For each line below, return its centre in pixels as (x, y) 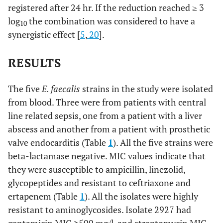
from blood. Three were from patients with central (107, 102)
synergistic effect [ (44, 34)
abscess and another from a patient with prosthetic (109, 129)
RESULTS (35, 63)
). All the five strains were (163, 142)
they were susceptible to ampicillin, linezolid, (97, 169)
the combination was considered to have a (111, 21)
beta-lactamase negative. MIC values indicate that (107, 156)
